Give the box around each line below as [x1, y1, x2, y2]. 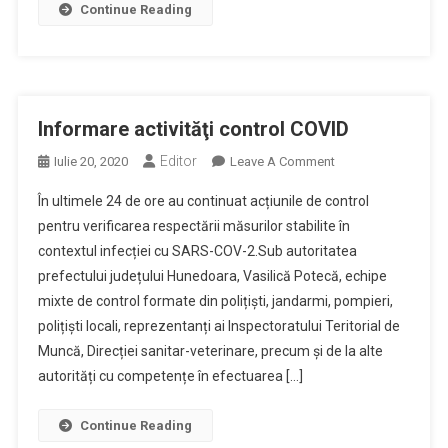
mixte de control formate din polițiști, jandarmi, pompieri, [37, 293, 393, 309]
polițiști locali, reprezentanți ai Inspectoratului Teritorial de [37, 318, 400, 334]
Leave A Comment [229, 154, 335, 169]
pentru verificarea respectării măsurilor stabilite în [37, 218, 350, 234]
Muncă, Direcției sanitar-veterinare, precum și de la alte [37, 343, 383, 359]
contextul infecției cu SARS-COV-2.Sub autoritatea [37, 243, 357, 259]
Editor [159, 153, 197, 169]
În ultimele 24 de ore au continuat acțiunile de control [37, 193, 369, 209]
